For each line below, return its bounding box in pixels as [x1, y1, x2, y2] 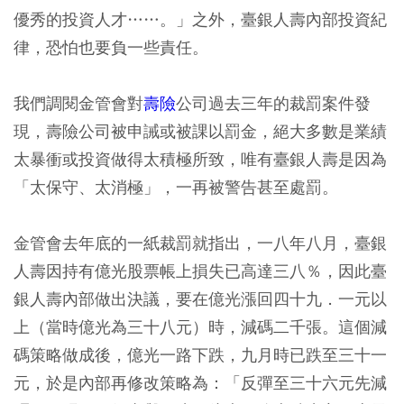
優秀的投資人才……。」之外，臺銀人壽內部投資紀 [14, 8, 387, 30]
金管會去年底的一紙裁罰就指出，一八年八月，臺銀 [14, 232, 387, 253]
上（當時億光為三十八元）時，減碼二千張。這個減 [14, 316, 387, 337]
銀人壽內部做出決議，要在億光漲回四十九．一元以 [14, 288, 387, 309]
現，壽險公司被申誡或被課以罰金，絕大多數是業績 [14, 120, 387, 142]
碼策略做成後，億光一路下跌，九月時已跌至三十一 [14, 344, 387, 365]
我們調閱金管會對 [14, 92, 143, 114]
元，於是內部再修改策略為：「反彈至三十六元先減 [14, 372, 387, 393]
